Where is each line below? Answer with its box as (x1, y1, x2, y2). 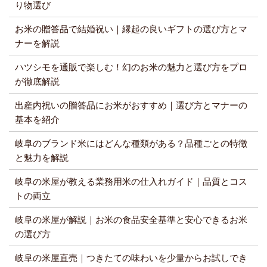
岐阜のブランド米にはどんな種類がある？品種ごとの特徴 (15, 138, 248, 148)
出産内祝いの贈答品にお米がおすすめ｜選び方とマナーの (15, 100, 248, 110)
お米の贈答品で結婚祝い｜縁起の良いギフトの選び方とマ (15, 24, 248, 34)
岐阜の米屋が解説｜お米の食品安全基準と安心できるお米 (15, 215, 248, 225)
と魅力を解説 (15, 153, 69, 163)
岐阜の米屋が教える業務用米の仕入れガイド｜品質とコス (15, 176, 248, 187)
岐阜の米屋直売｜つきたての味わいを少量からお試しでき (15, 253, 248, 263)
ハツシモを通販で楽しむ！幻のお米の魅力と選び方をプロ (15, 62, 248, 72)
